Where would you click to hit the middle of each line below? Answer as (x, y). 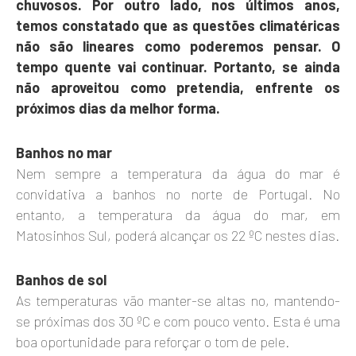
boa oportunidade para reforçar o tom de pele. (153, 342)
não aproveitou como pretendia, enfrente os (178, 88)
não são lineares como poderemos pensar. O (178, 46)
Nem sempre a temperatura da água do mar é (178, 174)
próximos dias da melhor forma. (118, 108)
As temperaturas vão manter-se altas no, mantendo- (178, 301)
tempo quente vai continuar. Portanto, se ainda (178, 67)
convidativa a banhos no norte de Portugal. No (178, 194)
